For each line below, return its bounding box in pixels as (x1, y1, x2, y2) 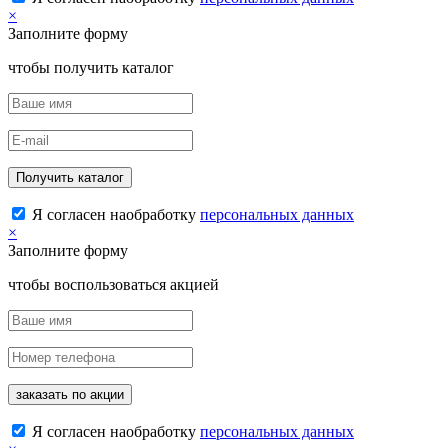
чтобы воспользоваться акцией (8, 276, 219, 294)
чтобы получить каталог (8, 59, 174, 77)
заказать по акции (16, 387, 124, 403)
